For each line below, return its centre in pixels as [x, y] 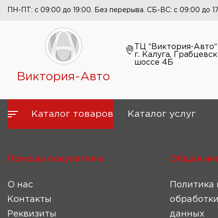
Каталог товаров [72, 114]
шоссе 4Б [154, 63]
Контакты [29, 200]
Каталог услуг [161, 114]
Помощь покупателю [55, 159]
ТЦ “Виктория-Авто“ [175, 47]
